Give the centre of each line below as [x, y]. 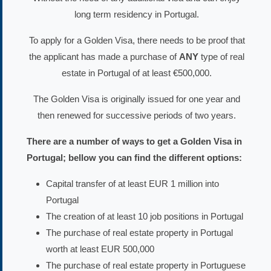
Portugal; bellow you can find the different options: [134, 157]
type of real [223, 56]
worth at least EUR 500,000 [100, 249]
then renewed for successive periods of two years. [137, 115]
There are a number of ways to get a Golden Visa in [134, 141]
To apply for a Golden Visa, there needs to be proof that [137, 40]
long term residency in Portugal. [137, 14]
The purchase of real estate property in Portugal [139, 232]
